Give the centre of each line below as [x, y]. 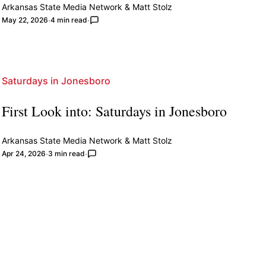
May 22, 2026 [25, 20]
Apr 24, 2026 [23, 153]
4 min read [69, 20]
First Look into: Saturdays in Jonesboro [114, 111]
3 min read [66, 153]
